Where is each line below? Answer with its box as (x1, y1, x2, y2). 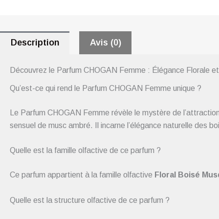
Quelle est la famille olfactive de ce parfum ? (10, 146, 161, 155)
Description (10, 38, 59, 48)
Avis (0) (89, 38, 121, 48)
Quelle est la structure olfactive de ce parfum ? (10, 196, 170, 204)
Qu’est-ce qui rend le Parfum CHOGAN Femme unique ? (10, 84, 201, 92)
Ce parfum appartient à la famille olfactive (10, 171, 154, 179)
